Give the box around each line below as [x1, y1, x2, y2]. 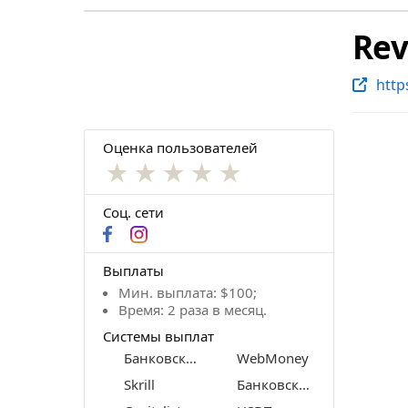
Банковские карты [186, 348, 197, 367]
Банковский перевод [299, 374, 310, 393]
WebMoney [237, 348, 309, 367]
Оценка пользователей [103, 138, 258, 157]
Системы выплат [103, 326, 214, 345]
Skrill [124, 374, 155, 393]
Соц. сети [103, 202, 164, 221]
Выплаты [103, 260, 164, 280]
